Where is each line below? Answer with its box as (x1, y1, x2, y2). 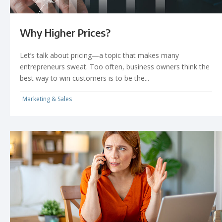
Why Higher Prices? (20, 26, 111, 39)
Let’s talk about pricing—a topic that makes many (20, 50, 179, 60)
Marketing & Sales (22, 94, 72, 103)
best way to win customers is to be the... (20, 73, 149, 83)
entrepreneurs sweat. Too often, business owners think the (20, 61, 210, 71)
